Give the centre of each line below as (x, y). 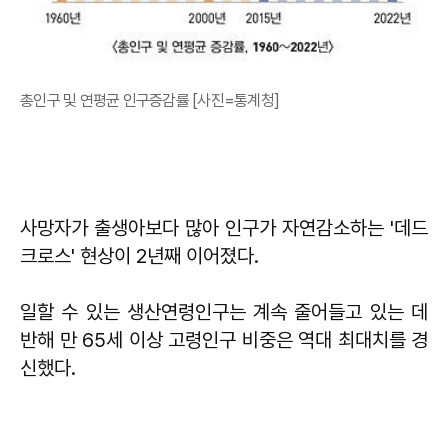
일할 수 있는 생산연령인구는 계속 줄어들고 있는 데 (224, 311)
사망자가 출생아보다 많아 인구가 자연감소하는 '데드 (224, 227)
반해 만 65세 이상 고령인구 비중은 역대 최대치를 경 (224, 339)
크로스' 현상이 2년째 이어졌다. (142, 255)
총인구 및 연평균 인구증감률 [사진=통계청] (149, 100)
